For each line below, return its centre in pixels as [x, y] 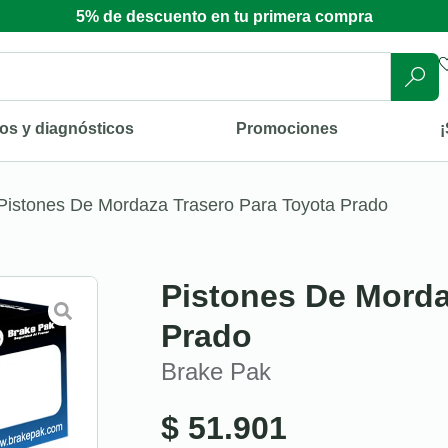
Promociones [287, 128]
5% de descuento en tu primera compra [224, 16]
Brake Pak [216, 371]
